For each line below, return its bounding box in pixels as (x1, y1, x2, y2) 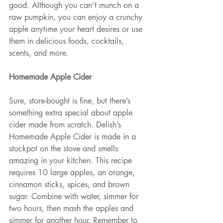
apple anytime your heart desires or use (9, 24, 145, 35)
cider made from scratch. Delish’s (9, 119, 123, 130)
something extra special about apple (9, 108, 135, 118)
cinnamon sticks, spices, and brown (9, 179, 132, 190)
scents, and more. (9, 48, 69, 59)
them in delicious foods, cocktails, (9, 36, 126, 47)
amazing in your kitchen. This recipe (9, 155, 134, 166)
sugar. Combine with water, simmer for (9, 191, 141, 202)
